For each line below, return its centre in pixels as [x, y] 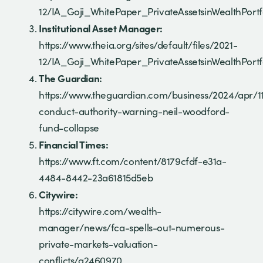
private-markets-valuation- [98, 244]
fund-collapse [69, 127]
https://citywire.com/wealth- [100, 211]
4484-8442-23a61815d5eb [96, 177]
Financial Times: [74, 144]
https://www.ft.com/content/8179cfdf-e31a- [133, 161]
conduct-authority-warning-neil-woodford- [134, 111]
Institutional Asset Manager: [101, 28]
